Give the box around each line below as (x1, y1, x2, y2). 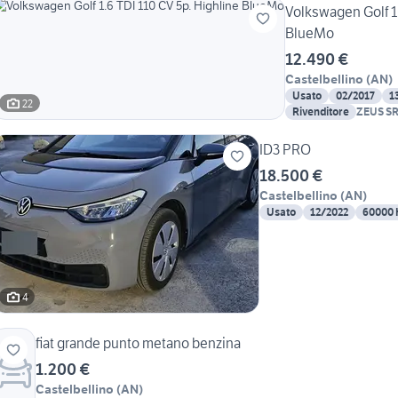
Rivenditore (292, 105, 349, 119)
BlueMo (285, 24, 334, 43)
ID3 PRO (259, 140, 311, 159)
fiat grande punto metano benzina (36, 334, 241, 353)
